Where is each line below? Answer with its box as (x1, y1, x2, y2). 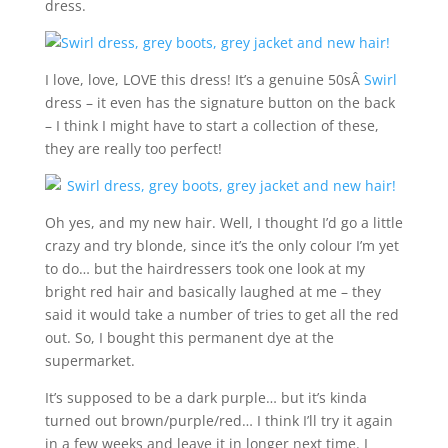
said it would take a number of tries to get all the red (44, 305, 399, 324)
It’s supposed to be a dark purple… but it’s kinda (44, 388, 367, 407)
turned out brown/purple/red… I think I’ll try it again (44, 411, 393, 430)
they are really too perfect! (44, 139, 222, 158)
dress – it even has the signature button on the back (44, 93, 395, 112)
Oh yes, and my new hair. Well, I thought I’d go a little (44, 213, 403, 232)
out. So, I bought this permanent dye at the (44, 328, 334, 347)
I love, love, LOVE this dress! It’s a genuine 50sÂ (44, 70, 364, 89)
